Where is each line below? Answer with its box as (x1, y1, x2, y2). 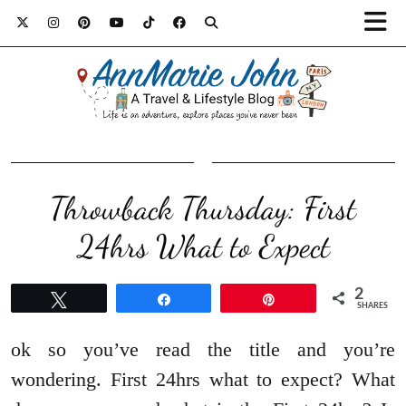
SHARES (357, 302, 389, 311)
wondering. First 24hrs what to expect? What (11, 368, 395, 391)
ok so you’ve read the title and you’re (11, 338, 395, 362)
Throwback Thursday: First (50, 189, 356, 228)
